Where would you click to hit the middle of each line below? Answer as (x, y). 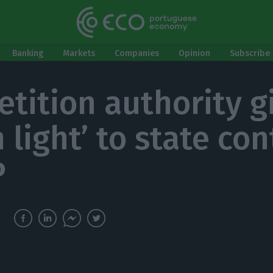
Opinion (194, 53)
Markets (79, 53)
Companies (137, 53)
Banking (28, 53)
